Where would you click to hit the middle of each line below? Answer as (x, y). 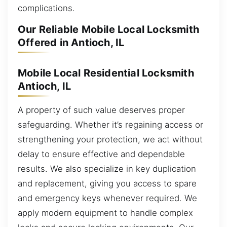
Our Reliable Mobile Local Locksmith (109, 30)
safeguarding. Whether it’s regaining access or (110, 125)
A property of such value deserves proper (101, 110)
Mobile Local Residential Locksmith (106, 73)
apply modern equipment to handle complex (105, 213)
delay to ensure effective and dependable (101, 154)
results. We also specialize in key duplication (107, 169)
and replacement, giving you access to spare (107, 184)
